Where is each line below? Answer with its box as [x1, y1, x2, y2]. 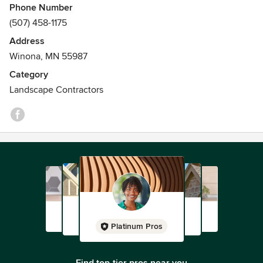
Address [9, 35, 45, 47]
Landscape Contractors [9, 84, 103, 96]
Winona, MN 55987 [9, 50, 87, 62]
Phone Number [9, 2, 73, 14]
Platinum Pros [111, 221, 163, 231]
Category [9, 69, 48, 80]
